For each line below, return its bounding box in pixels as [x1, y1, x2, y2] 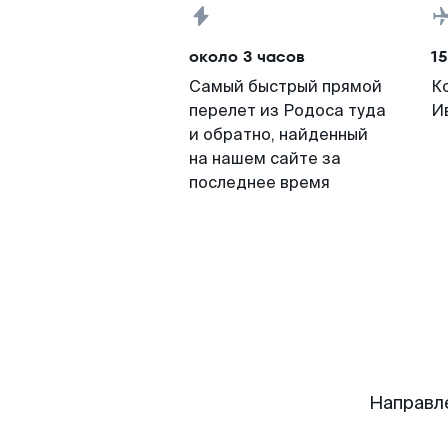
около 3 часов [189, 45, 305, 68]
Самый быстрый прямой [189, 76, 382, 97]
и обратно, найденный [189, 124, 368, 145]
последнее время [189, 172, 330, 193]
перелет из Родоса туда [189, 100, 386, 121]
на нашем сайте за [189, 148, 341, 169]
